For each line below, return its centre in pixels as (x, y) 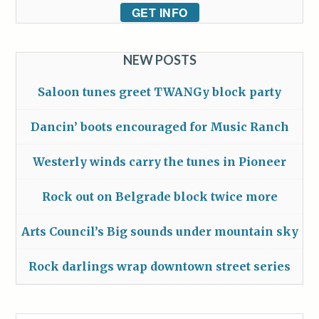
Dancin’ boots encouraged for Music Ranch (159, 127)
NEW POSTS (159, 60)
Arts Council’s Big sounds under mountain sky (159, 232)
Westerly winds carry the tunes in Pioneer (159, 162)
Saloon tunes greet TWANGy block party (159, 92)
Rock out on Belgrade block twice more (159, 197)
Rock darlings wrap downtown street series (159, 267)
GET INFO (159, 13)
